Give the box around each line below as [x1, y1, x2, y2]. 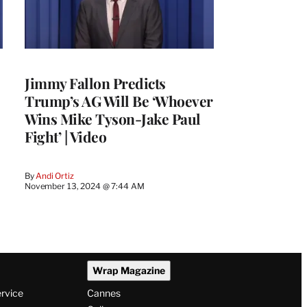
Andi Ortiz [36, 170, 74, 181]
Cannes [86, 287, 121, 299]
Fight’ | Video [25, 126, 106, 146]
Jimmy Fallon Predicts [25, 73, 166, 93]
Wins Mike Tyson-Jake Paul [25, 108, 201, 128]
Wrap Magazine [92, 265, 165, 277]
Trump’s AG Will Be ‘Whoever [25, 90, 213, 110]
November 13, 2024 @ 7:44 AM [25, 180, 145, 191]
